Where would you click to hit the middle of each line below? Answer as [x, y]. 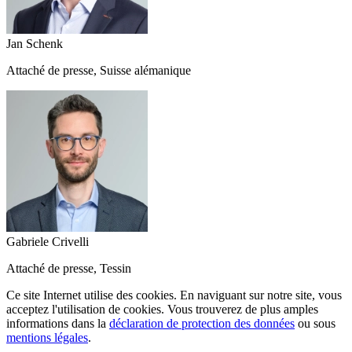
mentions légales [47, 338]
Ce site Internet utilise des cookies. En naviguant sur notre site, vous [174, 295]
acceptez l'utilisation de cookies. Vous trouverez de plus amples [162, 310]
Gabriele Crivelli [48, 242]
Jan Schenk [35, 44]
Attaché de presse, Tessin [69, 269]
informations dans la [58, 324]
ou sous [315, 324]
